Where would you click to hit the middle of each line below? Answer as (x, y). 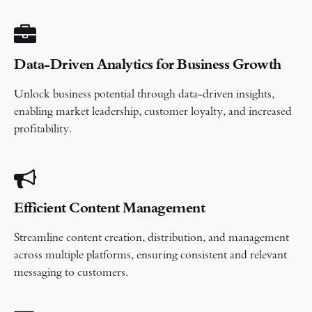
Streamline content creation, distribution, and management (151, 239)
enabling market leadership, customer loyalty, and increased (153, 112)
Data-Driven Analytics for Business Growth (148, 67)
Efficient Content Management (109, 210)
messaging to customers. (71, 273)
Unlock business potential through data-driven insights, (144, 95)
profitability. (43, 130)
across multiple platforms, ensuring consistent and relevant (150, 256)
